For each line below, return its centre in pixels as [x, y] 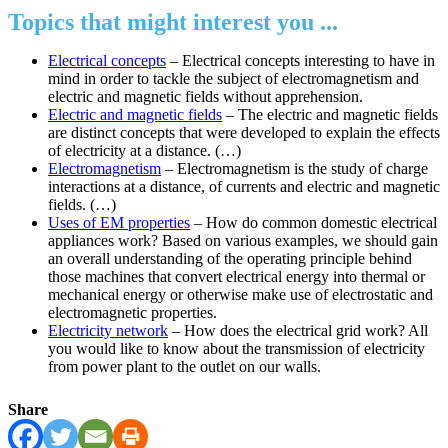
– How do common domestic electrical [313, 223]
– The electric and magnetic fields [330, 115]
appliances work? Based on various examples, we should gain [243, 241]
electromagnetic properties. [132, 313]
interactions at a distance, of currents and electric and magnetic [244, 187]
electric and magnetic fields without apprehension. [205, 97]
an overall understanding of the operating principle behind [230, 259]
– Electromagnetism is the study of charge [294, 169]
